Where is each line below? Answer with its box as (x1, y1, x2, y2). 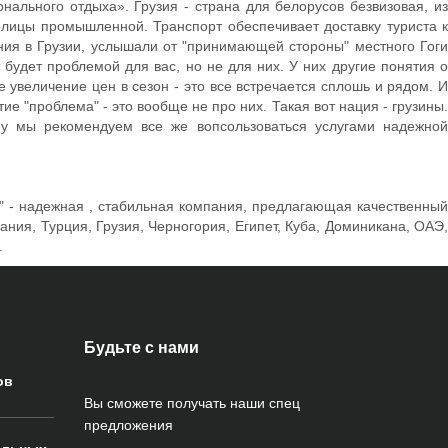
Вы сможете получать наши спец (83, 395, 300, 412)
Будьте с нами (83, 339, 199, 357)
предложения (83, 417, 173, 434)
